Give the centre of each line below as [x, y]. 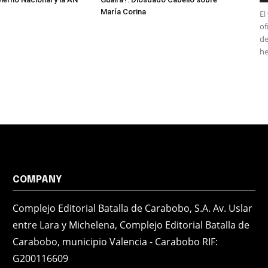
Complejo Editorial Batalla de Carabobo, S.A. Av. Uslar [133, 208]
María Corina [123, 12]
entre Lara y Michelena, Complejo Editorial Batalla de [131, 225]
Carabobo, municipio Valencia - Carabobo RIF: [115, 242]
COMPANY [37, 180]
